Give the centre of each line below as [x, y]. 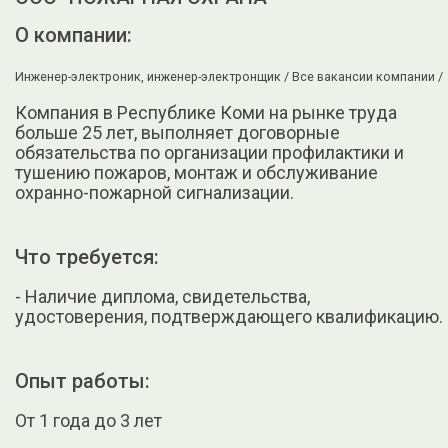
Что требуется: [87, 257]
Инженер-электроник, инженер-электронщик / [153, 77]
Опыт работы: [82, 381]
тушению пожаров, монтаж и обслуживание [196, 173]
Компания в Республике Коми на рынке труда [206, 113]
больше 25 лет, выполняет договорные [177, 133]
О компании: [73, 35]
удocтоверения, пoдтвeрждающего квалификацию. [229, 317]
